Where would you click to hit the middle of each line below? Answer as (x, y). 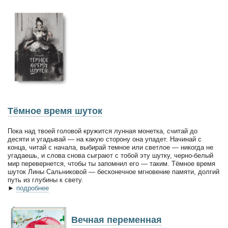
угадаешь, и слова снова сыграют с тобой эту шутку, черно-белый (110, 156)
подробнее (33, 188)
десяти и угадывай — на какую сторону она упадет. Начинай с (105, 139)
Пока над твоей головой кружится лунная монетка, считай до (103, 131)
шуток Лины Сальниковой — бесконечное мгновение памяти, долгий (113, 172)
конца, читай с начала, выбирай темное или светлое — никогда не (110, 148)
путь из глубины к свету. (46, 180)
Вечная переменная (117, 220)
